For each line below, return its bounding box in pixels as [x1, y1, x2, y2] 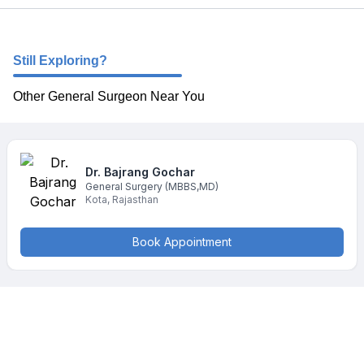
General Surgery [85, 180, 162, 193]
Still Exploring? [13, 54, 107, 67]
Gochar [152, 165, 195, 179]
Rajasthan [112, 193, 158, 206]
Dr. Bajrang [85, 165, 149, 179]
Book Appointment [132, 235, 232, 249]
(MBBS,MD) [165, 180, 219, 193]
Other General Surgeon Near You [13, 89, 205, 103]
